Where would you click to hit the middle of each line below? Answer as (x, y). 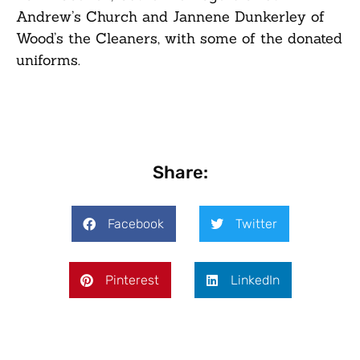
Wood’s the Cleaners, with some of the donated (179, 39)
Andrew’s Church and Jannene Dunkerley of (170, 17)
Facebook (135, 223)
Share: (180, 173)
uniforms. (48, 60)
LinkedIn (255, 280)
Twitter (256, 223)
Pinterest (132, 280)
